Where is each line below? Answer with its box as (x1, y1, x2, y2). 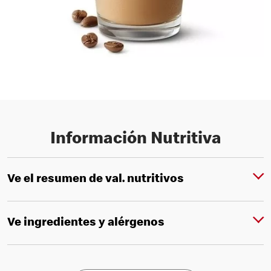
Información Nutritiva (50, 131, 221, 148)
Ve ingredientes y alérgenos (7, 217, 165, 229)
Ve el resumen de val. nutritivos (7, 173, 184, 186)
